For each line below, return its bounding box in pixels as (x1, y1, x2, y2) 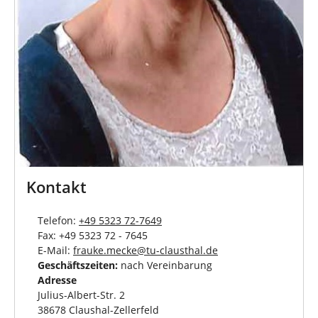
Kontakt (26, 177, 87, 198)
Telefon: (38, 214, 79, 228)
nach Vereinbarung (118, 258, 212, 273)
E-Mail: (38, 243, 73, 258)
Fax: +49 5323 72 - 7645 (38, 229, 148, 243)
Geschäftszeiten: (38, 258, 118, 273)
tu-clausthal (146, 243, 203, 258)
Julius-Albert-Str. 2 (38, 288, 125, 302)
